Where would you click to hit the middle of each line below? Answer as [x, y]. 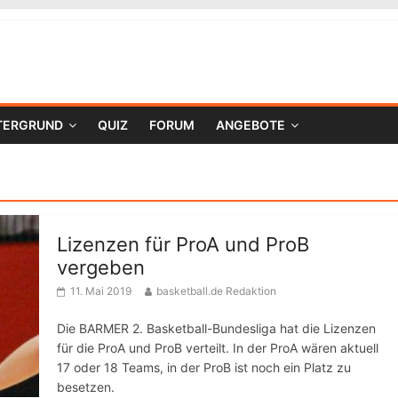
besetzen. [86, 387]
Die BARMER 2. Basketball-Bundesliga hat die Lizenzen [216, 328]
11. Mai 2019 [101, 291]
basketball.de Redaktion [216, 291]
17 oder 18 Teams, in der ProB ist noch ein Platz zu [204, 367]
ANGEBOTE [251, 125]
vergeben [101, 267]
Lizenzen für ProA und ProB [183, 244]
